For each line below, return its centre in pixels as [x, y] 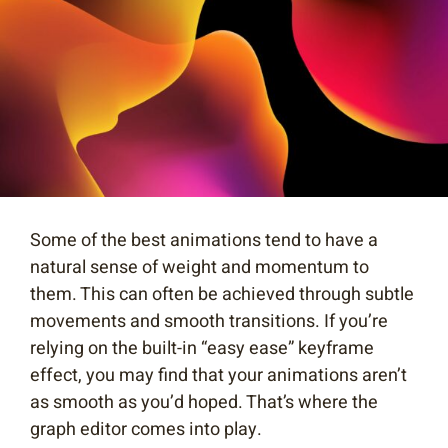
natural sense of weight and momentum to [199, 268]
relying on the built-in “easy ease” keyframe [202, 349]
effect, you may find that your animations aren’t [218, 376]
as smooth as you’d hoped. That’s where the [204, 403]
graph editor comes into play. [148, 430]
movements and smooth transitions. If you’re [209, 322]
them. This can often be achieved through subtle [222, 295]
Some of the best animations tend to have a [204, 241]
